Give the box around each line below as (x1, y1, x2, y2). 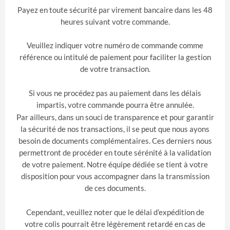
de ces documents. (84, 183, 146, 193)
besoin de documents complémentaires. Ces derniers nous (18, 136, 212, 146)
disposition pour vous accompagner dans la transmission (21, 171, 209, 181)
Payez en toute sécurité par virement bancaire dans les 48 (17, 5, 213, 14)
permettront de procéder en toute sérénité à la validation (19, 148, 211, 158)
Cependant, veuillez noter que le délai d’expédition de (26, 207, 204, 217)
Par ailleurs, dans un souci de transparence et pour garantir (16, 112, 214, 122)
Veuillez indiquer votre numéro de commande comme (27, 41, 203, 50)
